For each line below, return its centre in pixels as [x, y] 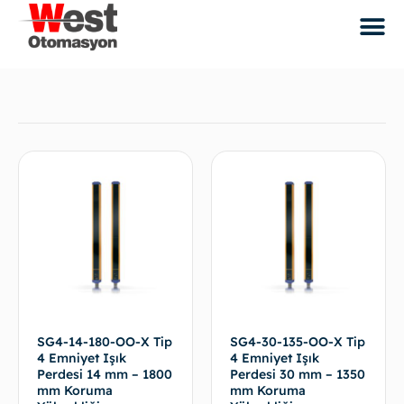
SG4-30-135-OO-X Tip [298, 342]
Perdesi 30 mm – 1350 [298, 374]
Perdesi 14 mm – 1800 [105, 374]
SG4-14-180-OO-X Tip [105, 342]
